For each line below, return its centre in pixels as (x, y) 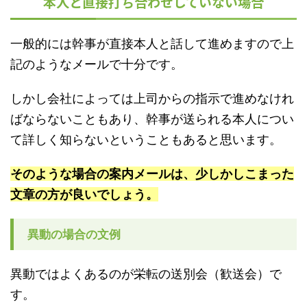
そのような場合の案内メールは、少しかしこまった (152, 174)
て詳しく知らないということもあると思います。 (146, 140)
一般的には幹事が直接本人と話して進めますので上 (152, 44)
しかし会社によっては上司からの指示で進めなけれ (152, 99)
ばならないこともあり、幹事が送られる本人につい (152, 119)
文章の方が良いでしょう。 (84, 195)
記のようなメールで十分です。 (97, 64)
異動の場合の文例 (74, 235)
